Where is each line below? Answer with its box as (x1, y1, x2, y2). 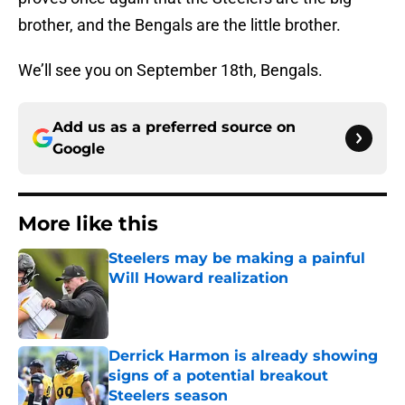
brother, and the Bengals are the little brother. (18, 15, 341, 35)
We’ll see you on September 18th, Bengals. (18, 61, 323, 80)
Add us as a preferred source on (52, 118, 296, 137)
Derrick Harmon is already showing (108, 347, 378, 365)
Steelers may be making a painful (108, 250, 365, 268)
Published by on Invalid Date (108, 288, 265, 304)
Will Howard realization (108, 269, 288, 287)
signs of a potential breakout (108, 367, 328, 385)
